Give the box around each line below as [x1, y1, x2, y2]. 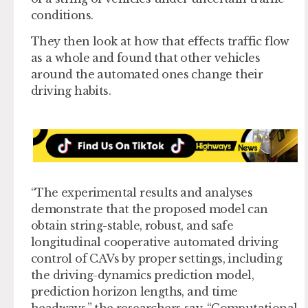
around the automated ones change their [31, 67, 263, 81]
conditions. [31, 8, 93, 22]
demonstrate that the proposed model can [31, 202, 268, 217]
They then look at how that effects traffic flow [31, 34, 289, 48]
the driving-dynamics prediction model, [31, 268, 254, 283]
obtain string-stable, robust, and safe [31, 219, 234, 233]
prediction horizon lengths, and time [31, 285, 238, 299]
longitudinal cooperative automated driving [31, 235, 278, 250]
